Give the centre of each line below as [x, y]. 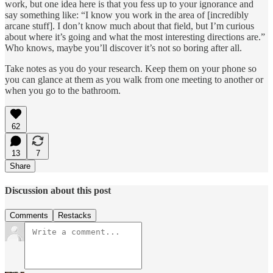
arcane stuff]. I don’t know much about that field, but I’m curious [129, 26]
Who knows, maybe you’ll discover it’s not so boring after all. [123, 48]
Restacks [75, 216]
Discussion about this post [58, 190]
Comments [29, 216]
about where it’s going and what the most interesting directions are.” [135, 37]
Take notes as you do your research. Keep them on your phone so [131, 68]
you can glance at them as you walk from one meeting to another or [134, 79]
